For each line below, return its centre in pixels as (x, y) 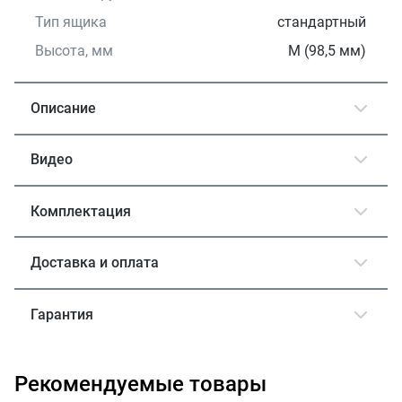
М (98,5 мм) (328, 51)
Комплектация (81, 211)
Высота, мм (74, 51)
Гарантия (62, 314)
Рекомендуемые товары (140, 384)
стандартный (322, 22)
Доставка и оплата (95, 263)
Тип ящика (71, 22)
